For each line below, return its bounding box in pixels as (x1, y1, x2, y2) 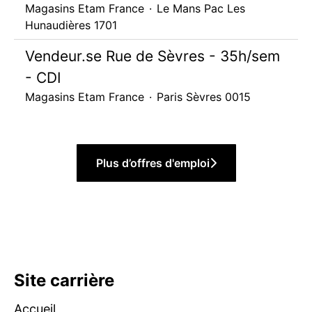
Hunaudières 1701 (25, 18, 117, 32)
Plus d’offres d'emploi (95, 156, 210, 170)
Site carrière (14, 270, 114, 290)
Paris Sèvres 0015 (157, 90, 251, 104)
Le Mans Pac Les (157, 1, 245, 15)
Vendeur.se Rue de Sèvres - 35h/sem (25, 47, 280, 65)
